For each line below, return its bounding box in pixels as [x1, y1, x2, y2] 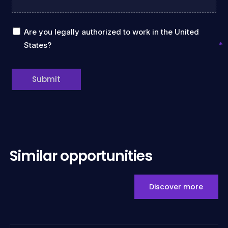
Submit [32, 74, 61, 84]
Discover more [149, 182, 204, 192]
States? [24, 40, 52, 50]
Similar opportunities [9, 146, 152, 166]
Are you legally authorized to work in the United [24, 27, 199, 37]
